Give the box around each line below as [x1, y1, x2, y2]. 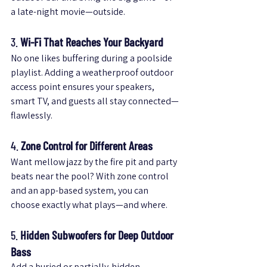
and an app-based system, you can [11, 184, 150, 197]
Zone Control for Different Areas [21, 138, 153, 153]
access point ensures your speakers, [11, 80, 156, 93]
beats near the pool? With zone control [11, 170, 170, 182]
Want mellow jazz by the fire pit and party [11, 156, 179, 168]
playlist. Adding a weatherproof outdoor [11, 66, 175, 79]
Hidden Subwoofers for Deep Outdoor [20, 228, 176, 242]
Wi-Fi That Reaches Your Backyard [20, 35, 163, 49]
